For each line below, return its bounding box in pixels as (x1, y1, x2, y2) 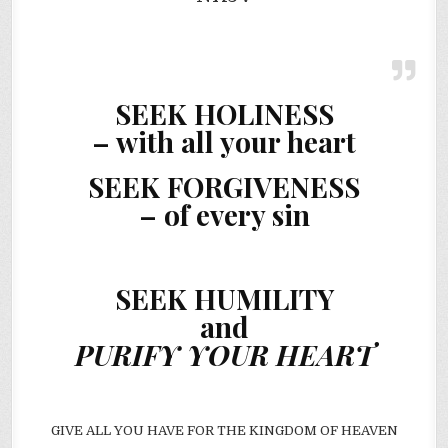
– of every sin (138, 196, 310, 234)
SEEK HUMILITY (114, 279, 334, 317)
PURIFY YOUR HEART (74, 335, 374, 373)
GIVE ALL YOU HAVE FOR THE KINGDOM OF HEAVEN (50, 422, 398, 438)
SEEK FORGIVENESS (88, 168, 360, 206)
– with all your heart (92, 123, 356, 161)
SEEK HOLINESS (114, 95, 334, 133)
